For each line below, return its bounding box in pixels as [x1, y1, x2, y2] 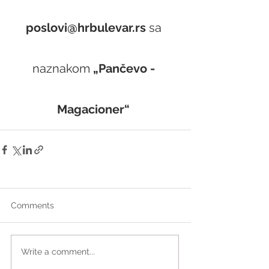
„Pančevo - [92, 61, 158, 76]
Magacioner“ [57, 101, 130, 116]
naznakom [32, 61, 93, 76]
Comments [11, 200, 54, 210]
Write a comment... [21, 247, 95, 257]
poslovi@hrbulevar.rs [25, 20, 149, 35]
